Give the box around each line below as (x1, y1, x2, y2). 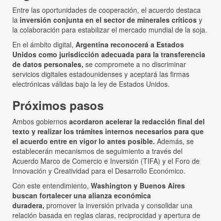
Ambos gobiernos (12, 116, 69, 126)
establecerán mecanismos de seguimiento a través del (12, 146, 183, 156)
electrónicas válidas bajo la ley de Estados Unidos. (12, 78, 172, 89)
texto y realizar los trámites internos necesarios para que (12, 126, 204, 136)
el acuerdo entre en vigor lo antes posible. (12, 136, 155, 146)
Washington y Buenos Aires (91, 180, 185, 190)
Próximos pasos (12, 96, 104, 113)
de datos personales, (12, 59, 83, 69)
